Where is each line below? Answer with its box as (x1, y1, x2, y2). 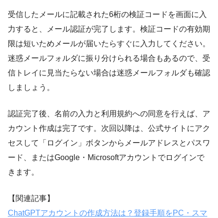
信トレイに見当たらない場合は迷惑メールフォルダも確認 (8, 69, 210, 77)
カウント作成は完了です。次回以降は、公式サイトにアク (8, 124, 210, 133)
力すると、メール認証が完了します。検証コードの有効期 (8, 25, 210, 34)
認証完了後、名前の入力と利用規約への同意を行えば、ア (8, 109, 210, 118)
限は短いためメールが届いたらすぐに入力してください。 (8, 39, 210, 48)
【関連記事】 (8, 194, 54, 203)
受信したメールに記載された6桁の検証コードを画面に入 (8, 10, 207, 19)
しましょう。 (8, 83, 54, 92)
